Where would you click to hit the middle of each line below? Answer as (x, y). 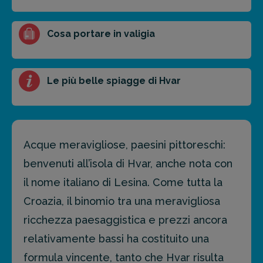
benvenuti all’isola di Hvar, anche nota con (128, 164)
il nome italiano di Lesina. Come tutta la (123, 183)
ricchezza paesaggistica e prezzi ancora (125, 220)
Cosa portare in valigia (101, 34)
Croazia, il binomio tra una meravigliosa (122, 201)
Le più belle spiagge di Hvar (114, 81)
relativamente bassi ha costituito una (116, 239)
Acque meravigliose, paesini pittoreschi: (124, 145)
